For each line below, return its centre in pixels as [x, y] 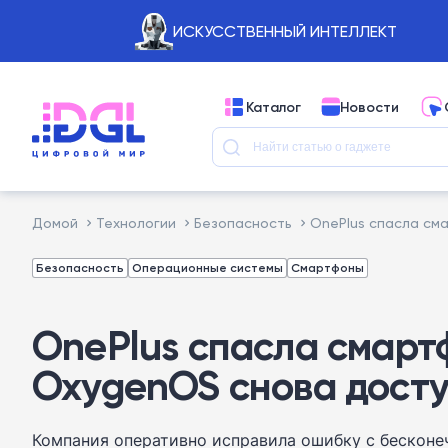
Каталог [273, 106]
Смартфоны [327, 267]
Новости [369, 106]
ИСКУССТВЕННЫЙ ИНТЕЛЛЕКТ [284, 31]
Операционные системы [207, 267]
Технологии [136, 222]
